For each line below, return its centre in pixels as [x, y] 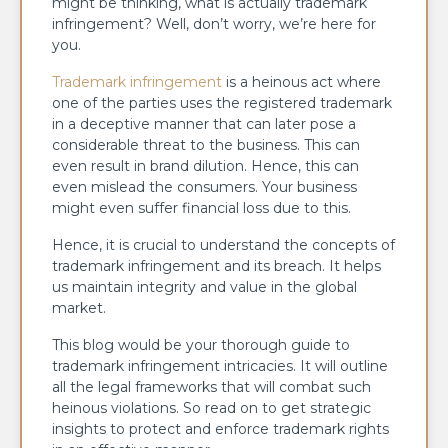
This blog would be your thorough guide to [201, 345]
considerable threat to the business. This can [206, 145]
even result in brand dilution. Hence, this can [205, 166]
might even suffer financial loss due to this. [203, 208]
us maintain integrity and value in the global [204, 287]
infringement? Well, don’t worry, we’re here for [214, 24]
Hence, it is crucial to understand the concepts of [223, 245]
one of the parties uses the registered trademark [222, 103]
